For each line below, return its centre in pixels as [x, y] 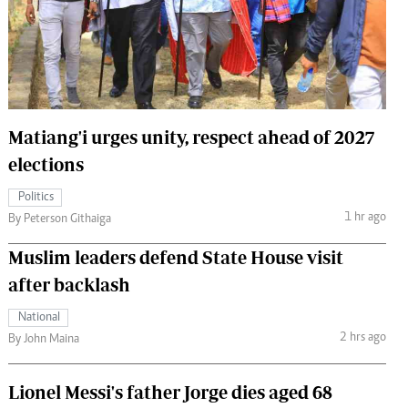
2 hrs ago [362, 338]
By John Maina [44, 339]
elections [46, 164]
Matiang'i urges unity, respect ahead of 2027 [191, 137]
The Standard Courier [199, 20]
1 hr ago [365, 218]
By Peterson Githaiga [60, 219]
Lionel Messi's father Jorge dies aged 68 [170, 392]
